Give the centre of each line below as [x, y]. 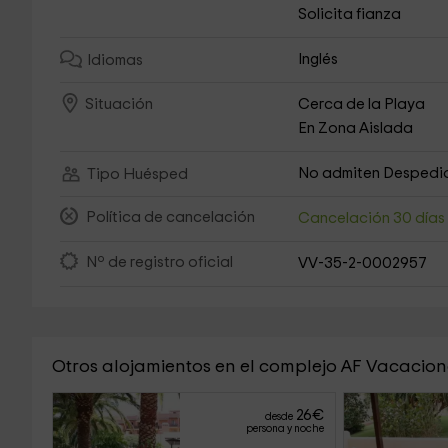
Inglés [318, 59]
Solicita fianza [350, 14]
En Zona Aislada [356, 128]
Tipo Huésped [137, 175]
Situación [118, 105]
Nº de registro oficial [159, 263]
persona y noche [284, 428]
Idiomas [114, 61]
